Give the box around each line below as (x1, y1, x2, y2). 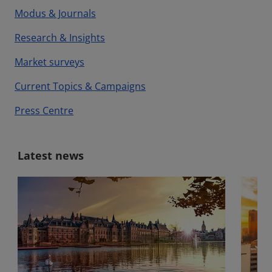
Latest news (18, 148, 84, 163)
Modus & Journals (15, 7, 96, 20)
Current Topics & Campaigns (15, 80, 146, 93)
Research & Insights (15, 31, 105, 44)
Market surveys (15, 55, 84, 69)
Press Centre (15, 104, 73, 117)
